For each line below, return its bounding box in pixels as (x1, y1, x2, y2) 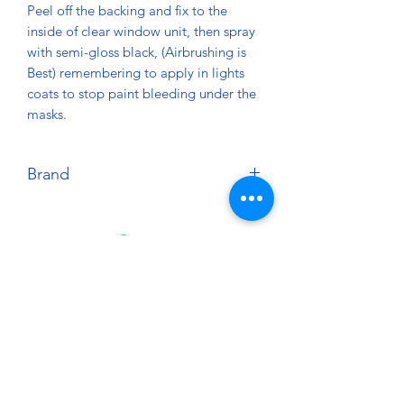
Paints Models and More (66, 373, 223, 391)
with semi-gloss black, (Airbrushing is (27, 42, 246, 60)
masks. (27, 105, 70, 123)
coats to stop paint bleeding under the (27, 84, 256, 102)
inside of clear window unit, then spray (27, 22, 255, 40)
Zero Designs (27, 203, 105, 221)
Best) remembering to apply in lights (27, 63, 244, 81)
